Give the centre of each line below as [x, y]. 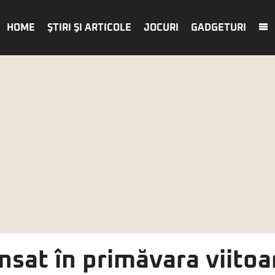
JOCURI [161, 28]
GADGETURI [219, 28]
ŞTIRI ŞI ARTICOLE [89, 28]
